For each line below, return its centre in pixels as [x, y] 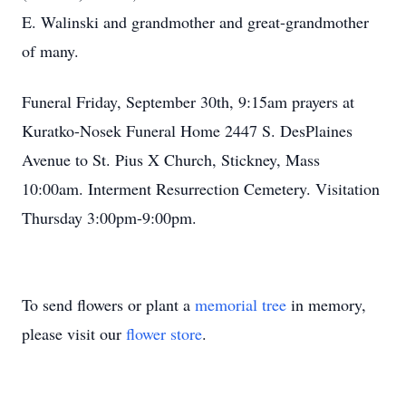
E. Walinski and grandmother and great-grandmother [195, 22]
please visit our [74, 333]
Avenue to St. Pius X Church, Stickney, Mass [171, 159]
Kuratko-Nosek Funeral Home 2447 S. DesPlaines [187, 130]
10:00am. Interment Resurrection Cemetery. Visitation [201, 188]
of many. [50, 51]
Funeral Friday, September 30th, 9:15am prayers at [188, 101]
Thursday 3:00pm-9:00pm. [112, 217]
